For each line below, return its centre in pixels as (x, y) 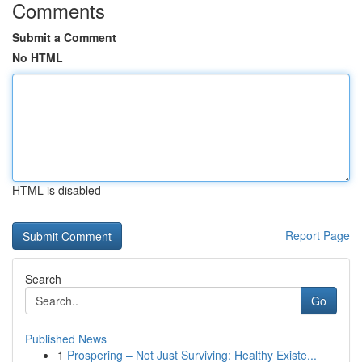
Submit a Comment (64, 37)
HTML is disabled (57, 190)
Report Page (318, 235)
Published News (66, 339)
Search (43, 279)
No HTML (38, 57)
